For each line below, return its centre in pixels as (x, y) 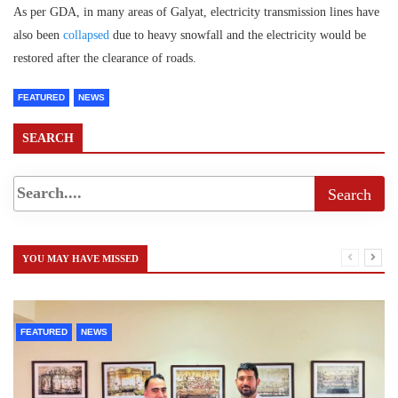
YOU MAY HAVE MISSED (80, 258)
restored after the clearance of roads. (105, 58)
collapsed (86, 35)
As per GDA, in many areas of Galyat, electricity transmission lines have (196, 12)
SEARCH (48, 138)
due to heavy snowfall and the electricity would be (238, 35)
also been (38, 35)
